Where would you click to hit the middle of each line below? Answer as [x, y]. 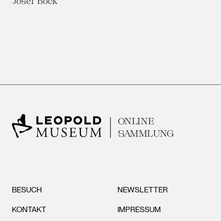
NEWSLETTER [143, 189]
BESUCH [27, 189]
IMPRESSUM [139, 210]
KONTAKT [29, 210]
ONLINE [136, 121]
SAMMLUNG [146, 133]
